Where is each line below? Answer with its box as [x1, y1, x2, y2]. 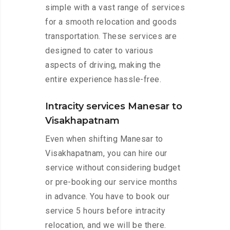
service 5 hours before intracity [45, 206, 165, 216]
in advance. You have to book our [45, 191, 169, 202]
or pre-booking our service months [45, 177, 178, 187]
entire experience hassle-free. [45, 74, 161, 85]
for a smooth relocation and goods [45, 17, 177, 27]
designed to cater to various [45, 46, 153, 56]
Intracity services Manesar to [45, 101, 182, 112]
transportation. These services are [45, 31, 177, 42]
